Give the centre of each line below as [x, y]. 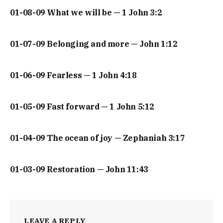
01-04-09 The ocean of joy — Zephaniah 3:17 [98, 138]
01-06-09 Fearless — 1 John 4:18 [73, 75]
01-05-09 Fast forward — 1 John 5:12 [82, 107]
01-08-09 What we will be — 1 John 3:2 [86, 13]
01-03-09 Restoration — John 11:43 [79, 169]
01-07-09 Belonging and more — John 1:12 [94, 44]
